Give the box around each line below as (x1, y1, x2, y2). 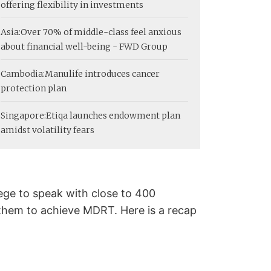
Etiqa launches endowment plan (46, 109, 180, 121)
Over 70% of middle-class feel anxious (21, 26, 181, 38)
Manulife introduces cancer (45, 68, 160, 79)
